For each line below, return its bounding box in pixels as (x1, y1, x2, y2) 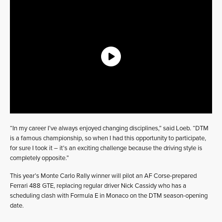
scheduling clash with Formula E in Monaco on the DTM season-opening (10, 192, 208, 200)
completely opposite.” (10, 154, 69, 163)
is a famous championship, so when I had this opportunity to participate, (10, 134, 206, 143)
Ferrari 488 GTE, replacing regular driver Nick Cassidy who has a (10, 182, 186, 190)
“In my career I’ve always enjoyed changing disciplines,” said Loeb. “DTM (10, 124, 209, 133)
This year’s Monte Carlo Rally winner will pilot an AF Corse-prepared (10, 172, 197, 180)
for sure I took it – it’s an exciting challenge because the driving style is (10, 144, 202, 153)
